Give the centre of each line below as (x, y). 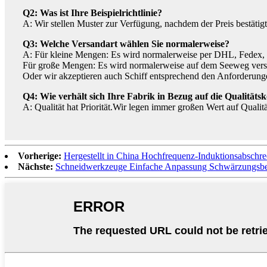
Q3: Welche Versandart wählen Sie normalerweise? (126, 44)
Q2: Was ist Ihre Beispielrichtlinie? (92, 13)
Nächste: (35, 166)
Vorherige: (40, 156)
